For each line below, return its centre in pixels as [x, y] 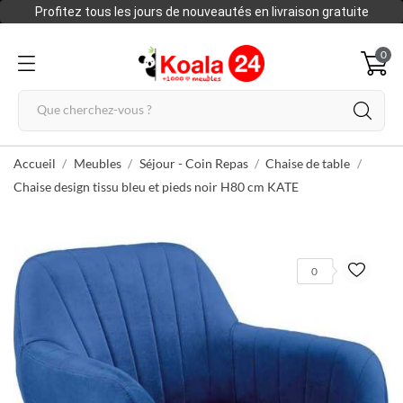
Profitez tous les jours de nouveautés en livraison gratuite [201, 12]
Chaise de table [308, 163]
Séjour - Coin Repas [193, 163]
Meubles [97, 163]
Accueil [35, 163]
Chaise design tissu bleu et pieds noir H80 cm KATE [156, 187]
